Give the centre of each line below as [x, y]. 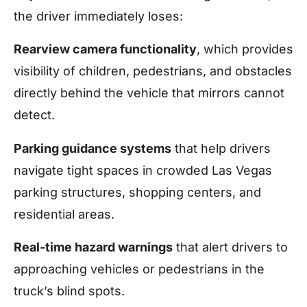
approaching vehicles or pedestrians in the [139, 269]
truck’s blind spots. [69, 291]
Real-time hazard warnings [93, 247]
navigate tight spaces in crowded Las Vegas [143, 170]
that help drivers [221, 148]
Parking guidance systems [93, 148]
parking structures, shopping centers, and [137, 192]
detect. [36, 115]
